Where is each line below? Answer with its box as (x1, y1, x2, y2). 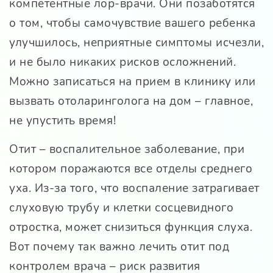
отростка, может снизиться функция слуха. (9, 219, 252, 235)
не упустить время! (9, 112, 116, 129)
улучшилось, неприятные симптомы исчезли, (9, 34, 264, 51)
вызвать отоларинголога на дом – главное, (9, 93, 253, 109)
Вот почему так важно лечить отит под (9, 238, 229, 255)
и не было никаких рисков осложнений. (9, 54, 236, 70)
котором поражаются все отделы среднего (9, 160, 252, 177)
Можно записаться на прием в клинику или (9, 73, 256, 90)
